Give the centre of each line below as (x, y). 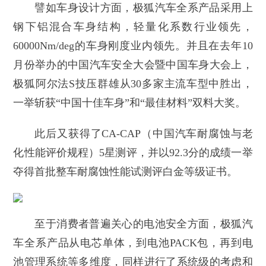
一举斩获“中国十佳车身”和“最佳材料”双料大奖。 (130, 103)
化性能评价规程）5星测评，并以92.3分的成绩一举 (133, 153)
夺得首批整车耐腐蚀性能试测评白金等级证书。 (126, 172)
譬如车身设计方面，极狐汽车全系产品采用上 (144, 8)
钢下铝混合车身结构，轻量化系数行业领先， (133, 27)
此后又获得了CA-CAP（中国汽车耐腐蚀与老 (144, 134)
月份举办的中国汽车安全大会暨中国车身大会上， (133, 65)
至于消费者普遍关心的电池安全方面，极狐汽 (144, 224)
